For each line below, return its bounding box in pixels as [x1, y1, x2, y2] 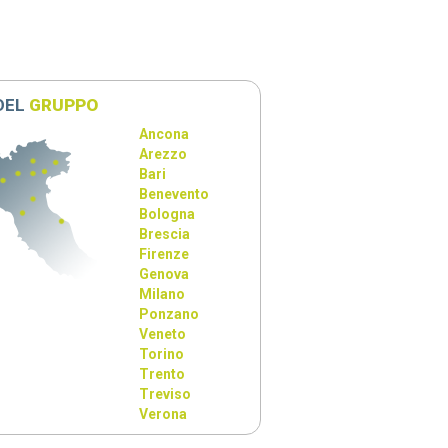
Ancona [139, 126, 190, 142]
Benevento [139, 186, 210, 202]
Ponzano [139, 306, 200, 322]
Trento [139, 366, 186, 382]
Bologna [139, 206, 196, 222]
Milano [139, 286, 186, 302]
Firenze [139, 246, 190, 262]
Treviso [139, 386, 192, 402]
